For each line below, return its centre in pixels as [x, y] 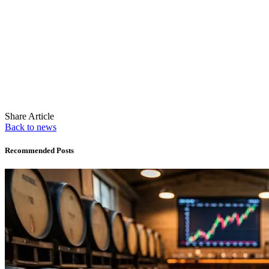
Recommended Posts [39, 151]
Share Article [29, 116]
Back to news [31, 127]
